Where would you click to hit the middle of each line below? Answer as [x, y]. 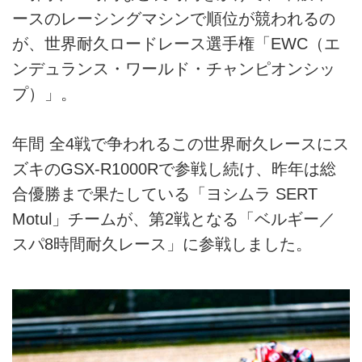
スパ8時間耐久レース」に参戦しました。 [162, 244]
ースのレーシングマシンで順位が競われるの [174, 19]
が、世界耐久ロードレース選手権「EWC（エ [176, 44]
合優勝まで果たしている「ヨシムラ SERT [165, 194]
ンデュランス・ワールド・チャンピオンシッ [174, 69]
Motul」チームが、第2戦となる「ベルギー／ [174, 219]
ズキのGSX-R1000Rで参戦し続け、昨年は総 [174, 169]
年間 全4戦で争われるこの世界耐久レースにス [181, 144]
